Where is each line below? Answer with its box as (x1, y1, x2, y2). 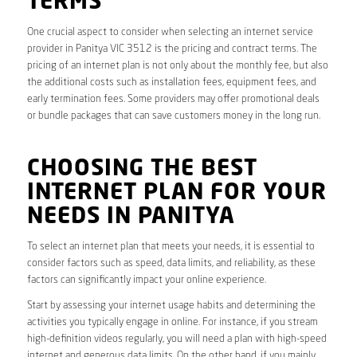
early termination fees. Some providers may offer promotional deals (26, 94, 320, 105)
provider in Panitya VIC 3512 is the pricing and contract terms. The (26, 44, 317, 55)
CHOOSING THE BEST (26, 159, 257, 182)
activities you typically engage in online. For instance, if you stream (26, 317, 318, 328)
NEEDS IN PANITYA (26, 206, 235, 229)
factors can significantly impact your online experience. (26, 275, 266, 286)
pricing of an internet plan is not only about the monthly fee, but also (26, 61, 328, 72)
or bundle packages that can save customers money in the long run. (26, 111, 320, 122)
